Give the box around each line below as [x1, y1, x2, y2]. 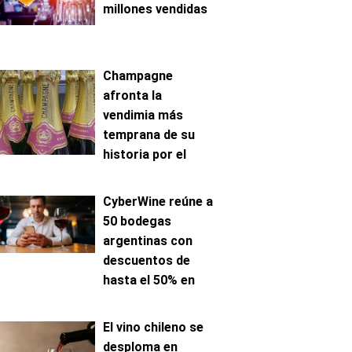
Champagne [103, 68, 173, 83]
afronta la [103, 88, 162, 103]
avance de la [103, 167, 175, 181]
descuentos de [103, 253, 190, 268]
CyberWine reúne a [103, 194, 213, 209]
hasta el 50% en [103, 273, 195, 288]
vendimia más [103, 108, 183, 123]
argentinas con [103, 233, 192, 248]
